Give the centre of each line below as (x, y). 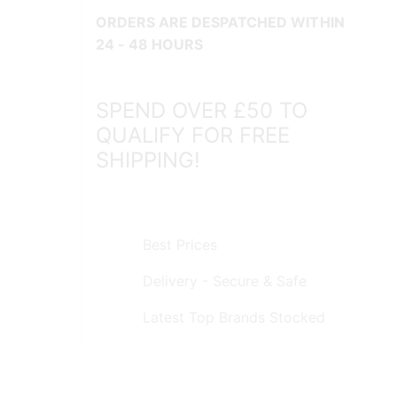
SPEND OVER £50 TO (202, 110)
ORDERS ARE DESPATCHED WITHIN (220, 22)
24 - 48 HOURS (150, 44)
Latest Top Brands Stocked (234, 318)
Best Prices (179, 245)
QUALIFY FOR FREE (193, 135)
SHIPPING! (148, 160)
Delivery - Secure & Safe (224, 281)
